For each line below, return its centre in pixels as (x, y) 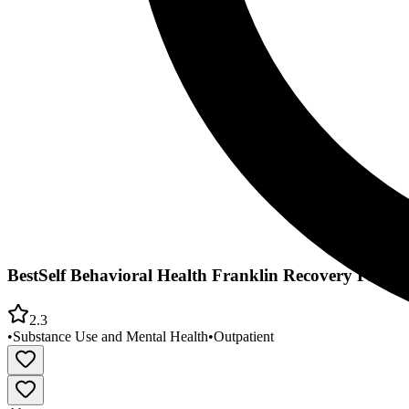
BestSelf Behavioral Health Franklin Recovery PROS (206, 276)
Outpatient (244, 336)
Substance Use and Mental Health (110, 336)
